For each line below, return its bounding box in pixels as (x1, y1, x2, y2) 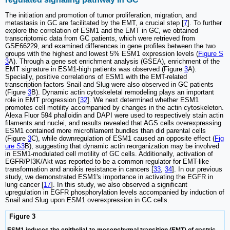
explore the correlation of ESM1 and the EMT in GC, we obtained (5, 27, 198, 35)
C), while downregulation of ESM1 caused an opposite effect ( (31, 135, 215, 143)
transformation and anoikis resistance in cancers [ (5, 165, 154, 174)
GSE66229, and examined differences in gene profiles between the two (5, 42, 216, 50)
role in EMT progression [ (5, 96, 80, 104)
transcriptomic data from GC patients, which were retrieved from (5, 34, 195, 43)
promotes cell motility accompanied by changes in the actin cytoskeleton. (5, 104, 224, 112)
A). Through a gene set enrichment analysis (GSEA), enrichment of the (9, 57, 220, 66)
